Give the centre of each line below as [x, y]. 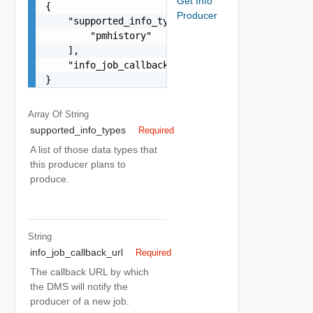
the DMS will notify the [79, 286]
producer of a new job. [80, 301]
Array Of [46, 114]
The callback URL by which [89, 272]
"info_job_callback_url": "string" [148, 65]
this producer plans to [78, 164]
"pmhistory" [98, 35]
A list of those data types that [94, 150]
